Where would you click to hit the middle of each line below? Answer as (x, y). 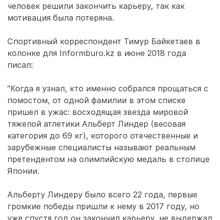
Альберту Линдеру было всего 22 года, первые (102, 194)
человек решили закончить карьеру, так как (96, 6)
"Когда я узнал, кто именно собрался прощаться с (108, 88)
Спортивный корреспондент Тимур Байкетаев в (104, 41)
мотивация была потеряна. (61, 18)
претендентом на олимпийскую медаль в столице (109, 159)
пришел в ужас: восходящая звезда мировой (98, 112)
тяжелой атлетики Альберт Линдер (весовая (96, 124)
